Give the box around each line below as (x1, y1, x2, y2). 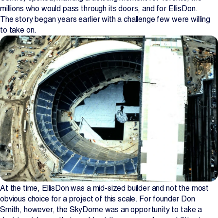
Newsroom (17, 36, 58, 45)
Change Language (8, 112, 76, 122)
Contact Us (82, 77, 124, 87)
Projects (17, 9, 49, 18)
